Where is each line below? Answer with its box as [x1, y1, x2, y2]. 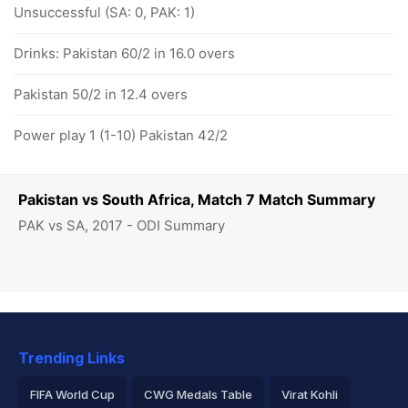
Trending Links [18, 349, 125, 367]
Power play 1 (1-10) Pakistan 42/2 [14, 127, 228, 144]
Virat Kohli [281, 387, 338, 402]
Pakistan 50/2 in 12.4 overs [14, 86, 188, 103]
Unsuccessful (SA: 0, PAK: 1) [14, 4, 195, 21]
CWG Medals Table [144, 387, 252, 402]
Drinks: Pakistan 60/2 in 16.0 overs [14, 45, 235, 62]
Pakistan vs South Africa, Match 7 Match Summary [18, 190, 375, 209]
